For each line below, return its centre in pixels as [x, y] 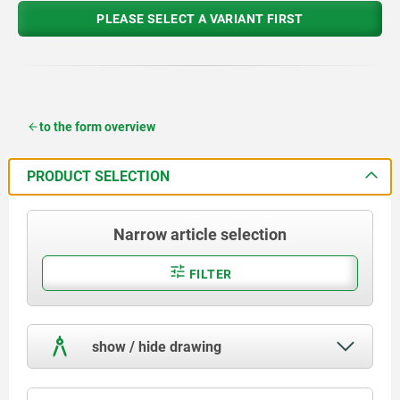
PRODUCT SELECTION [98, 176]
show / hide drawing [155, 346]
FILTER [209, 274]
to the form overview [97, 126]
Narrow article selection [200, 234]
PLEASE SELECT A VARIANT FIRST [200, 18]
